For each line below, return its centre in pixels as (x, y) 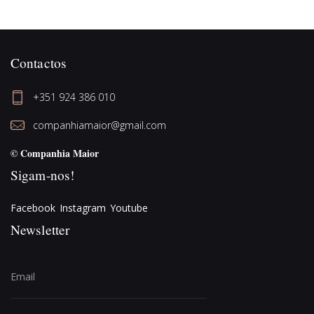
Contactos (39, 63)
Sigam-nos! (42, 175)
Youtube (129, 208)
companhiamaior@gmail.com (100, 125)
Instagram (83, 208)
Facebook (33, 208)
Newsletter (40, 230)
